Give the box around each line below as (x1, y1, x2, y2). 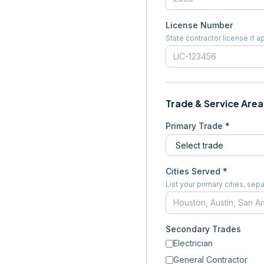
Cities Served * (166, 166, 227, 176)
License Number (166, 20, 233, 30)
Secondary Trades (166, 224, 241, 234)
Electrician (173, 238, 213, 248)
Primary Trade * (166, 121, 230, 131)
